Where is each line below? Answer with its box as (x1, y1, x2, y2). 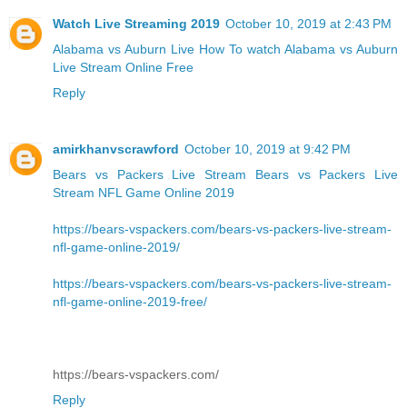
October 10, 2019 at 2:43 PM (225, 16, 392, 32)
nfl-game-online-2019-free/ (53, 294, 207, 310)
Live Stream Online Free (53, 60, 194, 75)
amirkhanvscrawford (53, 142, 179, 157)
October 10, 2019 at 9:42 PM (184, 142, 351, 157)
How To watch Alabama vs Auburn (199, 42, 398, 57)
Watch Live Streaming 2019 (53, 16, 220, 32)
